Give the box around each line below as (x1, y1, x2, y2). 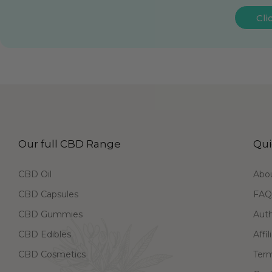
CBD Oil (18, 169, 52, 180)
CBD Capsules (18, 189, 78, 200)
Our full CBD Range (18, 138, 121, 151)
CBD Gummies (18, 209, 83, 220)
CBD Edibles (18, 229, 71, 240)
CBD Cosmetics (18, 249, 86, 260)
